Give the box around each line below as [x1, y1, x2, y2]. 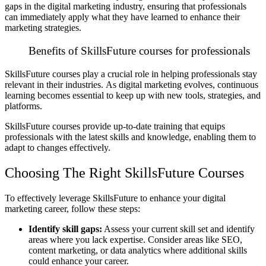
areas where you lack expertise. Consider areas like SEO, [28, 234, 242, 245]
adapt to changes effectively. [5, 142, 110, 153]
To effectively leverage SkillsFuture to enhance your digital [5, 192, 226, 203]
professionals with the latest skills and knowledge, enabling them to [5, 131, 256, 142]
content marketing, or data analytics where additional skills [28, 245, 247, 255]
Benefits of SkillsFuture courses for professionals [28, 45, 250, 58]
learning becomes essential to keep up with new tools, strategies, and [5, 90, 261, 100]
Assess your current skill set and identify [102, 223, 255, 234]
